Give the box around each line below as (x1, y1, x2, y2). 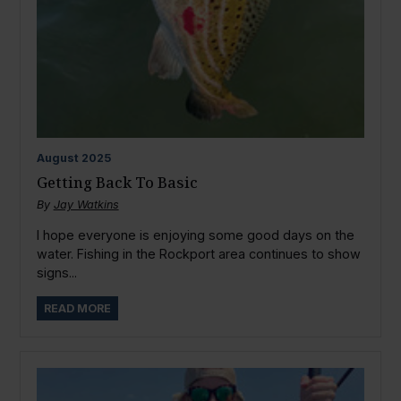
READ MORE (43, 301, 111, 315)
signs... (36, 265, 77, 281)
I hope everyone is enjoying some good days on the (36, 227, 354, 243)
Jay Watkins (53, 197, 119, 211)
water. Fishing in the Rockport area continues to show (36, 246, 361, 262)
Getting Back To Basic (36, 171, 198, 192)
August (36, 151, 79, 166)
